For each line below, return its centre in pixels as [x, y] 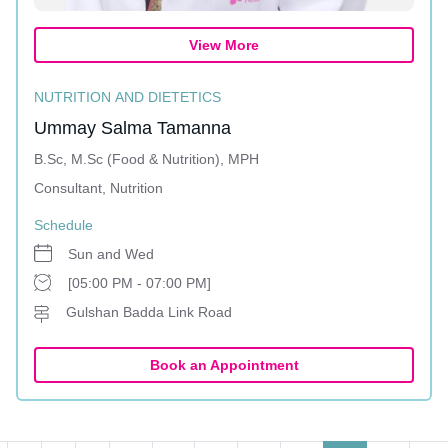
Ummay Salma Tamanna [132, 128]
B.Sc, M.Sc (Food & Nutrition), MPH [146, 159]
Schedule [63, 225]
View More [224, 45]
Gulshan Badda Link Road [149, 312]
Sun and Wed [111, 254]
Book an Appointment [224, 365]
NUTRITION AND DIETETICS [127, 97]
